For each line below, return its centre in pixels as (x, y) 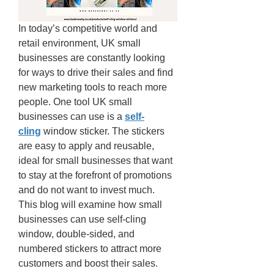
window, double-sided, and (76, 234)
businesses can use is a (72, 117)
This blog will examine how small (90, 205)
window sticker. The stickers (103, 131)
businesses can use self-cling (82, 219)
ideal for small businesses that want (95, 161)
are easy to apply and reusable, (86, 146)
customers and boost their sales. (89, 263)
